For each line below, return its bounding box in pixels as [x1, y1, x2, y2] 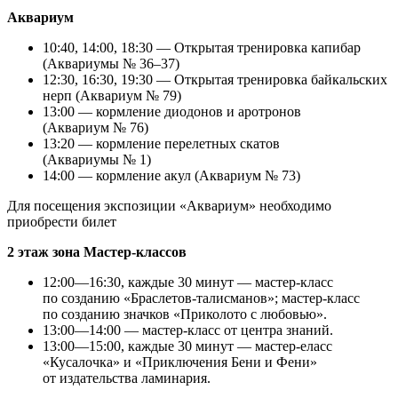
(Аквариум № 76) [43, 119, 148, 135]
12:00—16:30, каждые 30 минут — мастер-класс [43, 274, 333, 290]
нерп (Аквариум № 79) [43, 87, 181, 103]
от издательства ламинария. [43, 370, 211, 386]
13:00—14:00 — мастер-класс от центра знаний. [43, 322, 333, 338]
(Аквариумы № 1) [43, 151, 151, 167]
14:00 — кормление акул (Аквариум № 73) [43, 167, 300, 183]
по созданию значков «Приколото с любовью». [43, 306, 327, 322]
